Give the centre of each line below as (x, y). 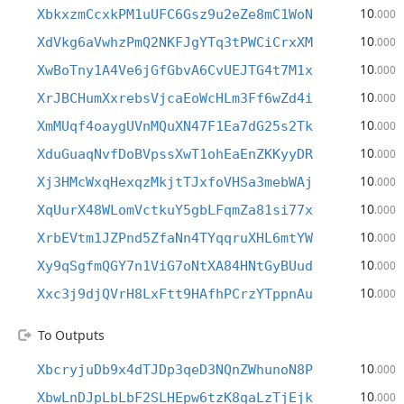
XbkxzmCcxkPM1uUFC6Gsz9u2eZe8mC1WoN (175, 14)
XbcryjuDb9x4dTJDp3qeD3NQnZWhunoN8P (175, 370)
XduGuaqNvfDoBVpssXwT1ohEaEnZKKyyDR (175, 154)
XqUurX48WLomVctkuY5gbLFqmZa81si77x (175, 210)
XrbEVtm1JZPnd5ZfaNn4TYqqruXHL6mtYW (175, 238)
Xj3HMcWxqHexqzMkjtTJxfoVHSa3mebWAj (175, 182)
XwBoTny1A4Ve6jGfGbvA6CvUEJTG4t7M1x (175, 70)
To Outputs (71, 335)
